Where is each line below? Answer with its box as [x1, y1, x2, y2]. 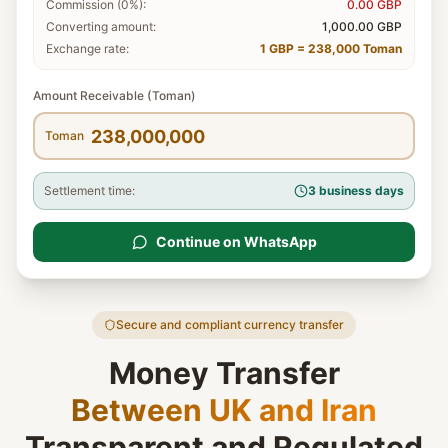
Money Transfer [108, 355, 340, 391]
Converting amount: [46, 19, 156, 34]
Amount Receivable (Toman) [33, 88, 196, 103]
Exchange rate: [46, 41, 129, 56]
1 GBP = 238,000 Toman [260, 41, 402, 56]
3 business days [308, 183, 404, 198]
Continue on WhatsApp [155, 233, 317, 250]
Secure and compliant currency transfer [116, 317, 344, 332]
